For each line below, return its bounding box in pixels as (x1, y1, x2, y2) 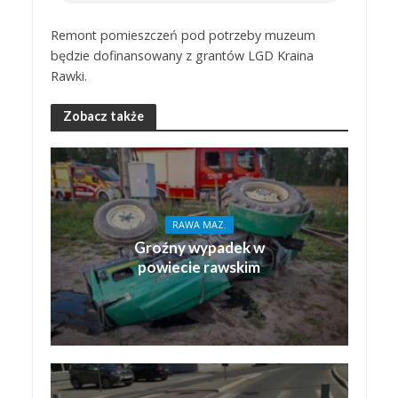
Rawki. (50, 67, 87, 84)
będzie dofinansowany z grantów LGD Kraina (50, 46, 314, 64)
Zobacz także (62, 108, 144, 124)
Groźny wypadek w (133, 238, 265, 258)
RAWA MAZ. (171, 219, 227, 232)
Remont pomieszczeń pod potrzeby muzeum (50, 26, 315, 44)
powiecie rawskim (138, 258, 260, 277)
